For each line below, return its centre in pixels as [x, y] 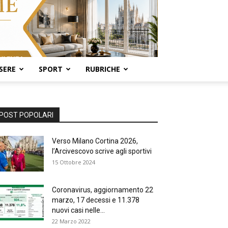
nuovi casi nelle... [78, 210]
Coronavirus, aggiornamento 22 [103, 190]
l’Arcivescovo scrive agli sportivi [102, 151]
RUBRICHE [103, 69]
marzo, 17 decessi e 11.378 [96, 200]
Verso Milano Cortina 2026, [95, 141]
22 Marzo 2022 [71, 221]
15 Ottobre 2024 [74, 162]
